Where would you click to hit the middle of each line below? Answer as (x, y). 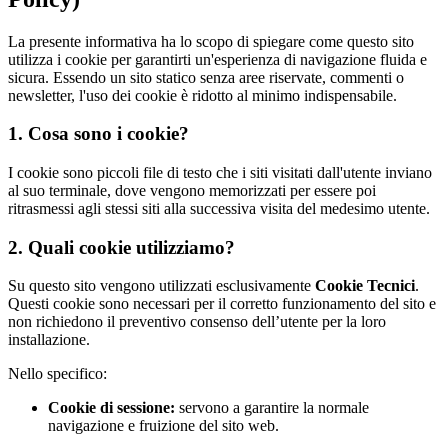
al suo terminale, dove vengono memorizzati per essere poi (192, 191)
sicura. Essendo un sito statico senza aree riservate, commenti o (206, 77)
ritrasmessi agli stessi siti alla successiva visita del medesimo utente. (219, 209)
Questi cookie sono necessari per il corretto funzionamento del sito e (222, 304)
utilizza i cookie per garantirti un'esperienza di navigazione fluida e (217, 59)
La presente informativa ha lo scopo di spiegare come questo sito (211, 41)
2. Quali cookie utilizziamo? (121, 247)
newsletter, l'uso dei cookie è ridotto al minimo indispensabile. (202, 95)
